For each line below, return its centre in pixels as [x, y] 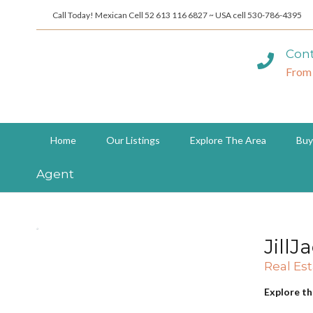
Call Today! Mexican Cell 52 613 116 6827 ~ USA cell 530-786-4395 [177, 15]
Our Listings [133, 140]
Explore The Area [228, 140]
